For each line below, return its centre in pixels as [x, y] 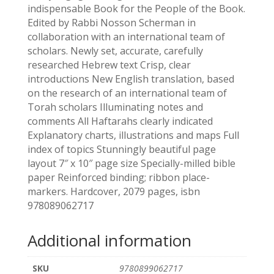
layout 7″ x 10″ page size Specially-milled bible [131, 163]
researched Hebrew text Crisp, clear [109, 65]
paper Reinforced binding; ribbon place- [118, 177]
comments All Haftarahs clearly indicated [120, 121]
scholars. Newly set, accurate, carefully [115, 50]
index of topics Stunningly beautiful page [121, 149]
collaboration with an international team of [126, 36]
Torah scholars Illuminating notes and [115, 107]
